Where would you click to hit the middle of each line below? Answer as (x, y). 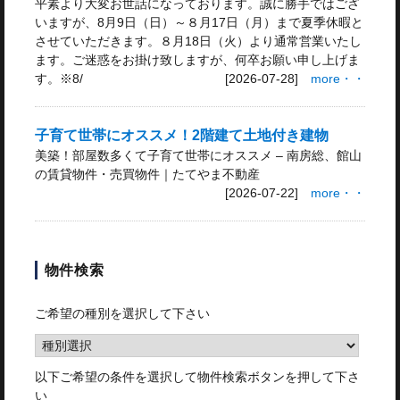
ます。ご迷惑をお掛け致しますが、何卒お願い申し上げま (197, 59)
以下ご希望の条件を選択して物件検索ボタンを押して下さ (197, 377)
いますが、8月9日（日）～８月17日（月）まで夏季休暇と (199, 22)
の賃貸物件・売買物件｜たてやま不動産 (147, 174)
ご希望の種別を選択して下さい (122, 314)
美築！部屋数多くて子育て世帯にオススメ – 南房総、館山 (198, 155)
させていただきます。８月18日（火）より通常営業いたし (198, 41)
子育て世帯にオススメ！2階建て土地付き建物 (181, 135)
